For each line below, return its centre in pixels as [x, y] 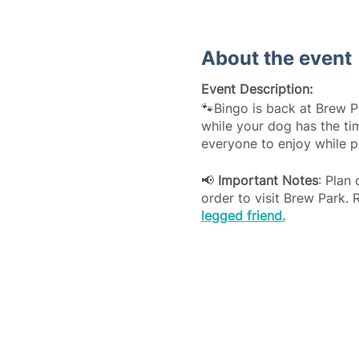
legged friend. [243, 216]
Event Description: [256, 89]
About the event [276, 58]
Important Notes [268, 180]
